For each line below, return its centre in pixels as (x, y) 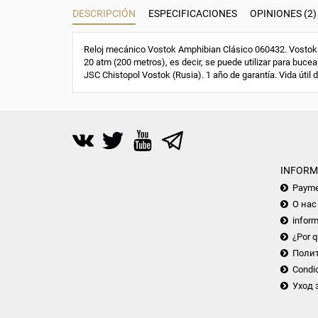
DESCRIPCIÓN (104, 13)
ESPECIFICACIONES (193, 13)
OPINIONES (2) (283, 13)
